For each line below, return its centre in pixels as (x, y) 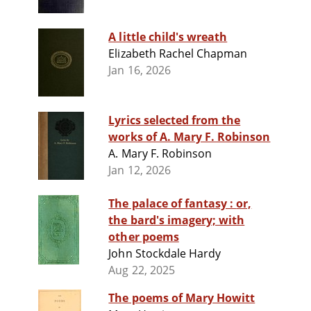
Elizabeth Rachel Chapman (178, 54)
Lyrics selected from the (175, 120)
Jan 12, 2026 (140, 170)
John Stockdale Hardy (165, 254)
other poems (144, 237)
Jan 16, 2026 (140, 70)
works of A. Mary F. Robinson (190, 137)
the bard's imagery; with (177, 220)
